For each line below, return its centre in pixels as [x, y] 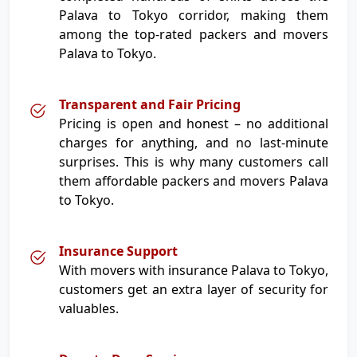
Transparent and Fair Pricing [150, 104]
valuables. [89, 308]
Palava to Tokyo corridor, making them [194, 15]
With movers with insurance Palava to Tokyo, [194, 270]
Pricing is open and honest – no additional [194, 124]
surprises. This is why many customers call [194, 162]
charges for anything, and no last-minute [194, 143]
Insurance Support [118, 251]
